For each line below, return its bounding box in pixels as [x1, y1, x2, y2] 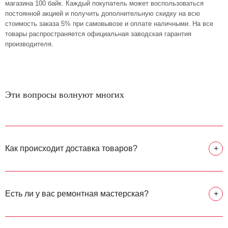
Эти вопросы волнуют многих [5, 90, 124, 100]
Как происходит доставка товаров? [5, 144, 137, 153]
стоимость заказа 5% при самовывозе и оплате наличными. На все [5, 20, 213, 27]
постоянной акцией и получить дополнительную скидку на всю [5, 10, 200, 17]
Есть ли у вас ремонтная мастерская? [5, 189, 149, 198]
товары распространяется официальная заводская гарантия [5, 30, 191, 38]
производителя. [5, 40, 53, 48]
